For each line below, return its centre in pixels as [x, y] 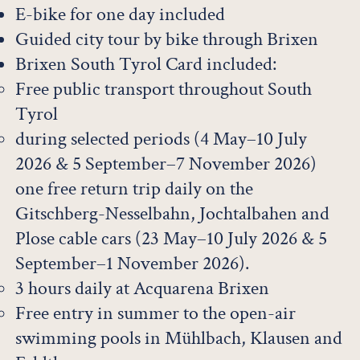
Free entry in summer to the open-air [155, 313]
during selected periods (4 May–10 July [161, 139]
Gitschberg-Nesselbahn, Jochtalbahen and [172, 213]
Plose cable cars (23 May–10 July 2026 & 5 [171, 238]
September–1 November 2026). [132, 263]
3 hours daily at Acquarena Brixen [142, 288]
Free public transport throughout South [163, 89]
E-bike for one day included [120, 14]
